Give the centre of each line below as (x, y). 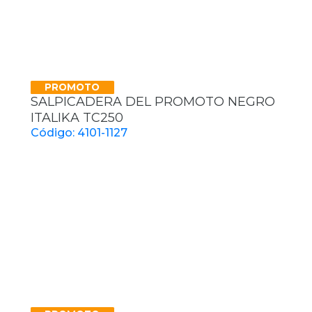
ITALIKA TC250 (77, 118)
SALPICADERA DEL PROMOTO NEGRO (153, 102)
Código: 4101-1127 (79, 133)
